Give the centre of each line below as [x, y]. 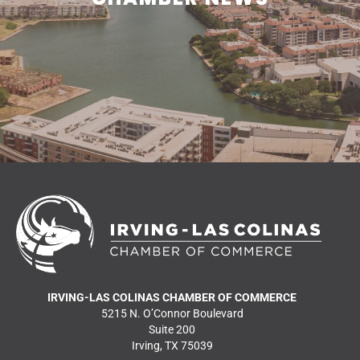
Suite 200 [172, 329]
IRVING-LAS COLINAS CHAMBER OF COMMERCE [172, 297]
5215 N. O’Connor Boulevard [172, 313]
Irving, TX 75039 [172, 345]
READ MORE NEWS [180, 33]
